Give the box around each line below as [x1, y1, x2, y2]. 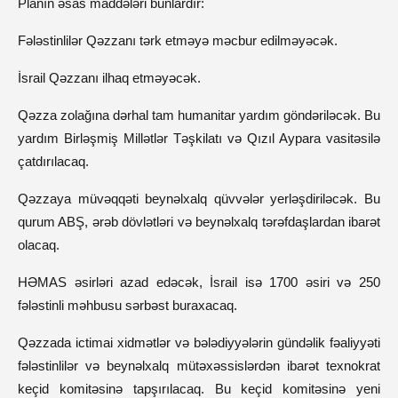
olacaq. [18, 237, 60, 252]
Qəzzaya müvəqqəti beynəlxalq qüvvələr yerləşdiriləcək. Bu [18, 191, 380, 206]
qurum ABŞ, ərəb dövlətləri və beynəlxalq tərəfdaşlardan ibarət [18, 214, 380, 229]
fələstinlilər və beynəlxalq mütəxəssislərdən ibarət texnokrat [18, 358, 380, 373]
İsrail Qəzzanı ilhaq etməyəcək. [18, 70, 201, 85]
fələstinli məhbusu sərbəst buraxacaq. [18, 298, 237, 313]
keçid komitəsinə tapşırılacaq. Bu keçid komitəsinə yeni [18, 381, 380, 396]
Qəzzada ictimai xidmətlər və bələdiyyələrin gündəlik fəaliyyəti [18, 335, 380, 350]
